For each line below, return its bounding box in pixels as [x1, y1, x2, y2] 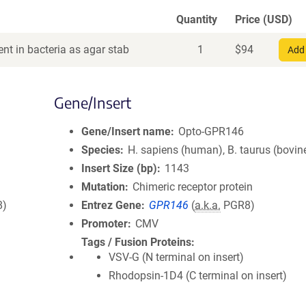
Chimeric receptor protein [133, 180, 253, 193]
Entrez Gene [81, 199, 141, 212]
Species [81, 143, 120, 156]
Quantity [176, 13, 217, 26]
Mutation [81, 180, 125, 193]
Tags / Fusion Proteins [81, 236, 191, 249]
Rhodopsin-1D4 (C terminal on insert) [109, 269, 287, 282]
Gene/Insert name [81, 125, 171, 138]
